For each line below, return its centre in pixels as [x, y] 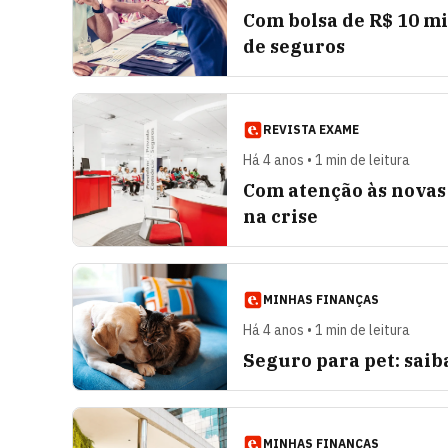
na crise [280, 216]
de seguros [294, 46]
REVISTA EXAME [311, 129]
